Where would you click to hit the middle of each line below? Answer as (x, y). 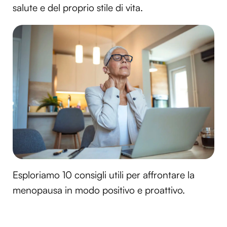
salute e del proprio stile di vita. (78, 7)
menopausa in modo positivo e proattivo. (99, 190)
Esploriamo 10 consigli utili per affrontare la (104, 175)
